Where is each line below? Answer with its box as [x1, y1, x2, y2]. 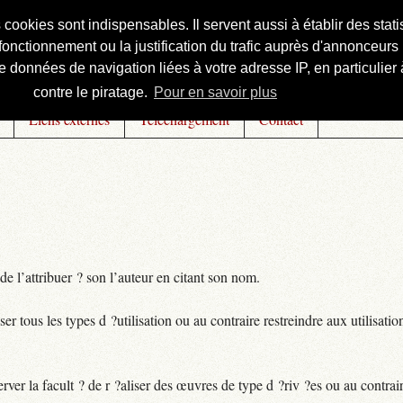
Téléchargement [139, 110, 229, 129]
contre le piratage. [32, 85, 151, 101]
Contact [259, 110, 303, 129]
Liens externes [29, 110, 110, 129]
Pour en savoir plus [153, 85, 277, 101]
